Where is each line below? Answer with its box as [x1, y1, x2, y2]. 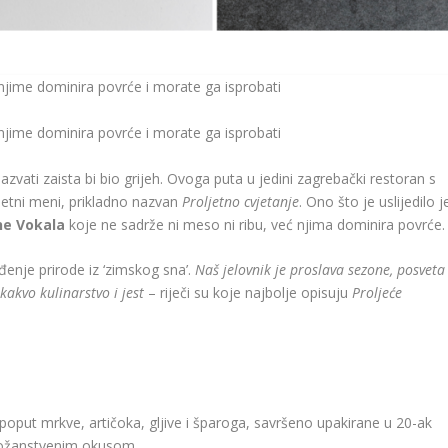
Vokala [16, 214, 66, 234]
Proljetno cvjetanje [182, 191, 300, 211]
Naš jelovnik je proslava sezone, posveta [195, 260, 446, 280]
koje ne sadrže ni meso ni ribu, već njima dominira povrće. [65, 214, 446, 234]
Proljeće [352, 283, 403, 303]
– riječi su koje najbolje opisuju [144, 283, 353, 303]
